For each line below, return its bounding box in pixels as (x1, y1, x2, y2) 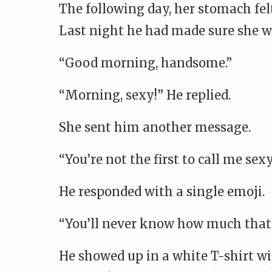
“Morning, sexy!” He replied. (59, 87, 231, 103)
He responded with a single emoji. (59, 184, 265, 199)
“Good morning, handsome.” (59, 55, 232, 70)
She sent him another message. (59, 120, 251, 135)
